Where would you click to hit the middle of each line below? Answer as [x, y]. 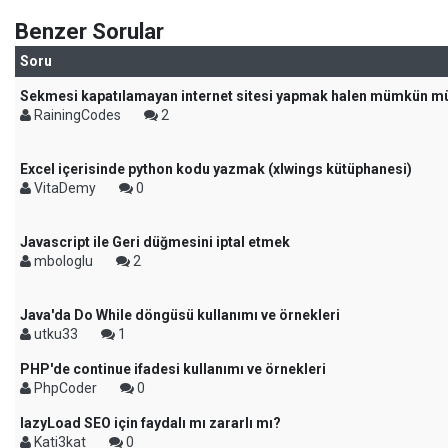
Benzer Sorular [89, 31]
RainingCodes [77, 115]
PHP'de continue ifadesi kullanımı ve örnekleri [173, 369]
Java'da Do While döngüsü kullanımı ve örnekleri [180, 315]
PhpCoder [65, 388]
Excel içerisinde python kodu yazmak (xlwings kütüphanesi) [216, 169]
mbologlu [63, 261]
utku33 [56, 334]
